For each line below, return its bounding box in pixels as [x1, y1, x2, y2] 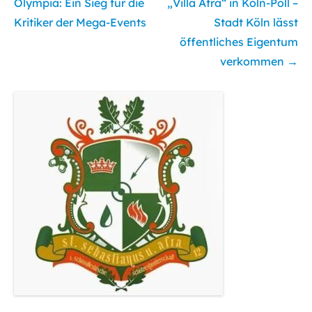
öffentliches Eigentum [180, 35, 298, 49]
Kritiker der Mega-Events [14, 15, 146, 30]
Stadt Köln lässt [214, 15, 298, 30]
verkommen [220, 54, 287, 69]
